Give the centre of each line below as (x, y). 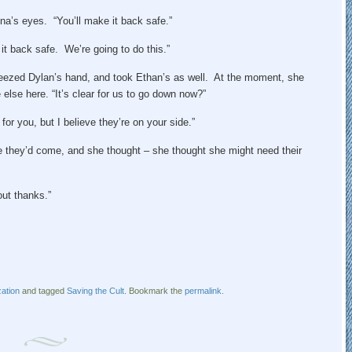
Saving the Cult (95, 290)
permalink (203, 290)
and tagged (43, 290)
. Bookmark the (154, 290)
